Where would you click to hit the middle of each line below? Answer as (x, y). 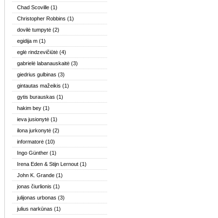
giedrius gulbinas (37, 74)
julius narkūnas (35, 209)
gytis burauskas (36, 97)
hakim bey (29, 108)
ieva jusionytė (33, 119)
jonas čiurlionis (34, 186)
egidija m (27, 41)
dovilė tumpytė (34, 30)
